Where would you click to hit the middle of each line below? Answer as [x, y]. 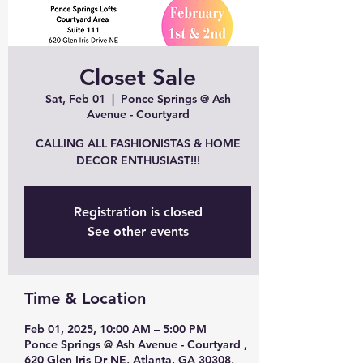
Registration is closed [138, 212]
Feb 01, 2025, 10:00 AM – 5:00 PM [115, 329]
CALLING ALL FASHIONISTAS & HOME [138, 144]
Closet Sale [138, 77]
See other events [138, 232]
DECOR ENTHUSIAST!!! [138, 161]
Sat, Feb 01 [75, 99]
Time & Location [85, 299]
